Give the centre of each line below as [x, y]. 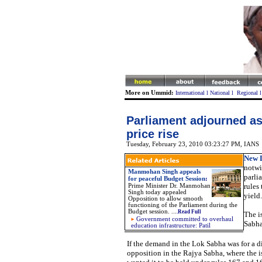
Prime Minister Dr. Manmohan [169, 186]
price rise [152, 134]
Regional [247, 93]
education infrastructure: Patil [170, 225]
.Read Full [189, 212]
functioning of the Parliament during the [182, 205]
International [190, 93]
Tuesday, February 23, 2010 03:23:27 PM [183, 144]
